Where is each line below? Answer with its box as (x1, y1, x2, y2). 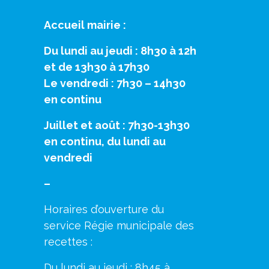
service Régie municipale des (44, 219, 194, 232)
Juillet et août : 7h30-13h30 (44, 119, 190, 131)
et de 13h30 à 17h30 (44, 61, 150, 73)
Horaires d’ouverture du (44, 203, 164, 216)
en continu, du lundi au (44, 135, 166, 148)
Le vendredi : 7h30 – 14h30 (44, 77, 186, 89)
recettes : (44, 235, 92, 248)
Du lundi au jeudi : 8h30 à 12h (44, 44, 196, 57)
